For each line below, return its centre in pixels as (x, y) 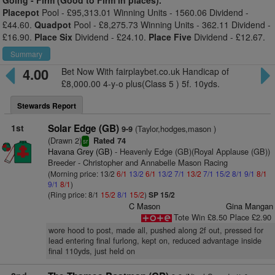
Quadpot (53, 25)
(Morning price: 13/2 (82, 173)
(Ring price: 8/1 (74, 194)
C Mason (145, 206)
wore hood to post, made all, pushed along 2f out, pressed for (156, 230)
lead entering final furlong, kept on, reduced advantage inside (155, 241)
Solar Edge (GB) (83, 128)
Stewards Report (47, 106)
